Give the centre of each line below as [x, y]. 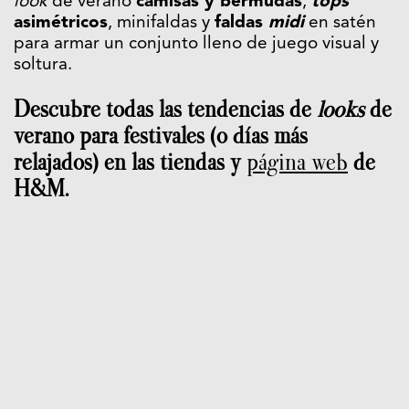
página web [297, 162]
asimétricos [61, 23]
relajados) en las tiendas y [130, 162]
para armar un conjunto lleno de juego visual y [196, 44]
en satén [340, 23]
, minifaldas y [161, 23]
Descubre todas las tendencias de [165, 109]
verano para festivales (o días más [161, 135]
